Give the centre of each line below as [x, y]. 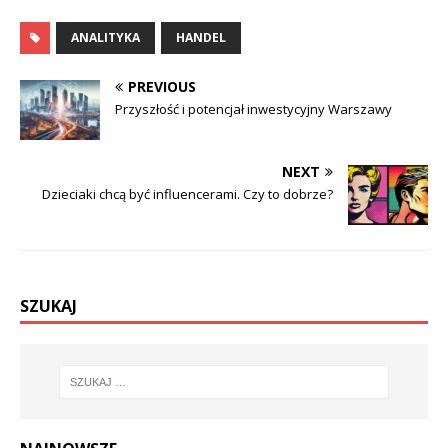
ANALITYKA [105, 38]
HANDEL [201, 38]
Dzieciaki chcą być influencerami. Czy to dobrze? [187, 194]
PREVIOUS [162, 87]
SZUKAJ [48, 306]
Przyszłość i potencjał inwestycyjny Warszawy [253, 109]
